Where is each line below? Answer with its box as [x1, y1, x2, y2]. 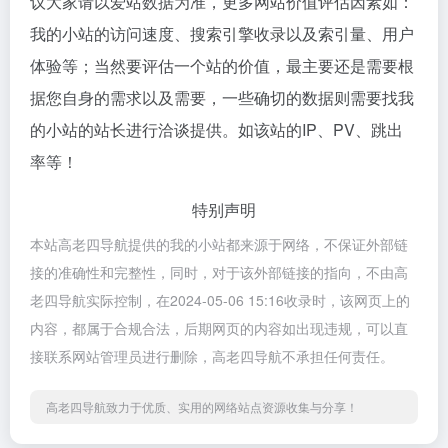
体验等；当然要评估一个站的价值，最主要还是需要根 [30, 54, 414, 77]
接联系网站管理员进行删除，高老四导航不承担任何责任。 [30, 346, 394, 366]
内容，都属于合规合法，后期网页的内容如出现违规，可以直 [30, 318, 408, 338]
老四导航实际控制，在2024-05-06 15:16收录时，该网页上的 [30, 290, 410, 310]
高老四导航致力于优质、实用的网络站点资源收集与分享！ [46, 398, 358, 415]
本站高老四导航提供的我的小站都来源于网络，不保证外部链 [30, 234, 408, 254]
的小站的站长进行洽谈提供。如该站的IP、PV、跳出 [30, 118, 403, 141]
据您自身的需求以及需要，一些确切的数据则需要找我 [30, 86, 414, 109]
